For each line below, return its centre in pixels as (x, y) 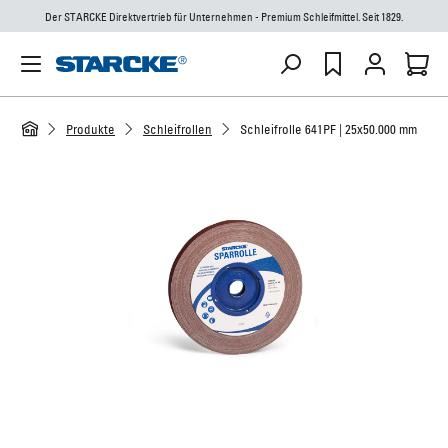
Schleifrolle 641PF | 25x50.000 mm (328, 129)
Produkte (90, 129)
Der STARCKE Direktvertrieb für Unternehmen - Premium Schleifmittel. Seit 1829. (224, 17)
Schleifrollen (177, 129)
